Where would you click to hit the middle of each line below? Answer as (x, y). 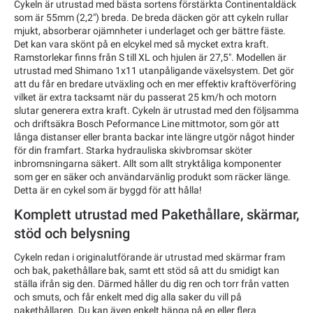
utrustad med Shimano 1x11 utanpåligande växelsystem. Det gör (154, 71)
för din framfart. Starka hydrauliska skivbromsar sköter (133, 151)
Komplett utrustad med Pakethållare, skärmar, (156, 214)
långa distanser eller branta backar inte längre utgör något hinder (154, 137)
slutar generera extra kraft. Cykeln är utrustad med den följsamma (156, 111)
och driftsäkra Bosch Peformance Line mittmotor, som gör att (147, 124)
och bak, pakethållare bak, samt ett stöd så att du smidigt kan (147, 270)
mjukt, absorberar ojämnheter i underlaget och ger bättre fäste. (150, 31)
